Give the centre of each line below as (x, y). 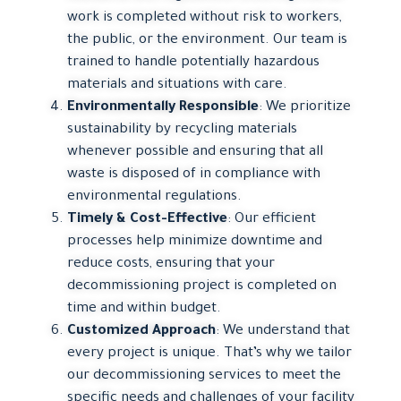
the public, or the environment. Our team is (207, 40)
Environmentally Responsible (163, 107)
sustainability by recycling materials (182, 130)
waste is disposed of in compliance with (194, 175)
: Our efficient (272, 219)
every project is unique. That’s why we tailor (209, 354)
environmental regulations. (154, 197)
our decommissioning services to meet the (204, 376)
